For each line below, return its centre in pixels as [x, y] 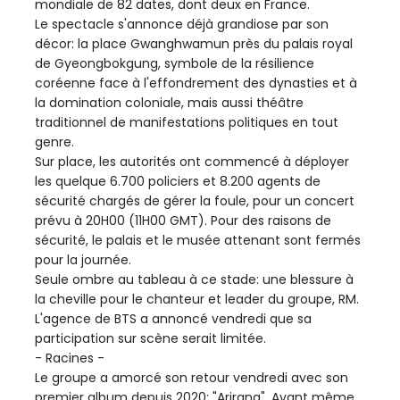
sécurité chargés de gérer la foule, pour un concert [195, 201]
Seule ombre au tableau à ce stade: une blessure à [194, 280]
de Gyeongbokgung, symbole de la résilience [175, 64]
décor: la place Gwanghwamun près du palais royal [194, 44]
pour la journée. [83, 260]
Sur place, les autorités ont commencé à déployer [192, 162]
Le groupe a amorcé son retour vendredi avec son [192, 378]
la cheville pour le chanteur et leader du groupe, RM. [197, 300]
